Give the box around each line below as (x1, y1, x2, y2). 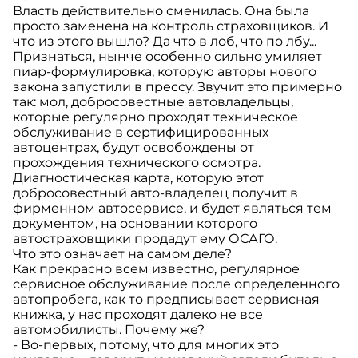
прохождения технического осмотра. (13, 155, 261, 171)
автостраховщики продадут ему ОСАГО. (13, 231, 277, 247)
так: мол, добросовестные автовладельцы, (13, 94, 293, 110)
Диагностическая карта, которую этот (13, 170, 264, 186)
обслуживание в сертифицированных (13, 125, 268, 141)
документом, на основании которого (13, 216, 257, 232)
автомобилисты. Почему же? (13, 322, 205, 338)
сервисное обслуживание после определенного (13, 276, 340, 292)
